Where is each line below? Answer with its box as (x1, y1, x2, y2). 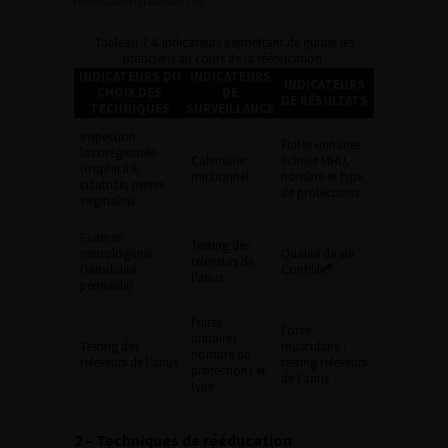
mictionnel (191, 167, 249, 185)
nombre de (191, 345, 250, 363)
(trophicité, (80, 159, 140, 177)
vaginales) (80, 191, 135, 209)
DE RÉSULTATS (281, 91, 368, 109)
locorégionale (80, 143, 156, 161)
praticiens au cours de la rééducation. (123, 49, 325, 67)
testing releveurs (281, 353, 367, 371)
